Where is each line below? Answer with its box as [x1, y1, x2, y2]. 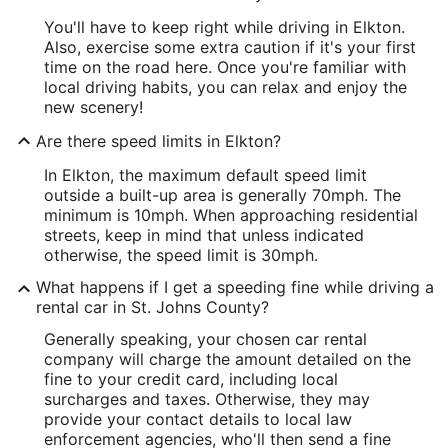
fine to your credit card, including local [44, 369, 338, 389]
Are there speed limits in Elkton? [36, 131, 281, 151]
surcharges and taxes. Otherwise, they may [44, 389, 370, 409]
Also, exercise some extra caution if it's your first [44, 37, 416, 57]
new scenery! [44, 97, 143, 117]
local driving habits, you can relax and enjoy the [44, 77, 407, 97]
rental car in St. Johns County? [36, 297, 269, 317]
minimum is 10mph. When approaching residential [44, 205, 418, 225]
